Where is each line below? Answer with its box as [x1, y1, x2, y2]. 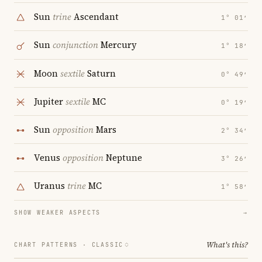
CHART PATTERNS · [14, 240, 92, 249]
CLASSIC [91, 240, 124, 249]
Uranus [34, 180, 67, 192]
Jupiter [34, 95, 65, 108]
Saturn [85, 67, 116, 80]
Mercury [98, 39, 137, 51]
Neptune [104, 151, 142, 164]
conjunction [53, 39, 98, 51]
